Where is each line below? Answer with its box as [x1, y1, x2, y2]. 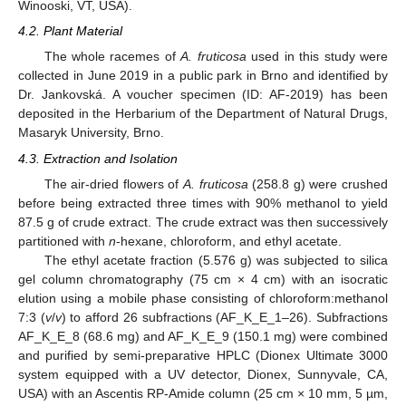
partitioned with [18, 233, 109, 248]
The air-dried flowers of [43, 176, 183, 191]
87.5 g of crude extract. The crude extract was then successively [18, 214, 388, 229]
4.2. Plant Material [18, 24, 122, 39]
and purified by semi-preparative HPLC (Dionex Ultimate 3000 [18, 347, 388, 362]
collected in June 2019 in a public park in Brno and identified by [18, 68, 388, 83]
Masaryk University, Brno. [18, 125, 164, 140]
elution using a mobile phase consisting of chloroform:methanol [18, 290, 388, 305]
